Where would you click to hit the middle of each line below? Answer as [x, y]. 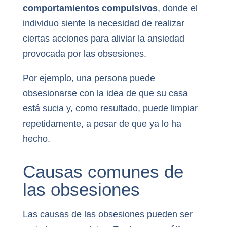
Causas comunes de [103, 172]
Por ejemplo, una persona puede [89, 78]
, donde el [177, 8]
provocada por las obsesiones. [84, 53]
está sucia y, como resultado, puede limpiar [110, 108]
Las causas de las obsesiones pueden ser [107, 215]
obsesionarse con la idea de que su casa [105, 93]
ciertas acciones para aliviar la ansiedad [103, 38]
